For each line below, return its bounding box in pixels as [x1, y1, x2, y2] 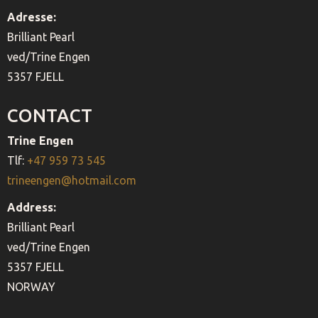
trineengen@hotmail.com [7, 173, 136, 187]
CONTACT [7, 104, 92, 126]
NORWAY [7, 280, 55, 293]
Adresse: [7, 10, 56, 23]
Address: [7, 200, 56, 214]
